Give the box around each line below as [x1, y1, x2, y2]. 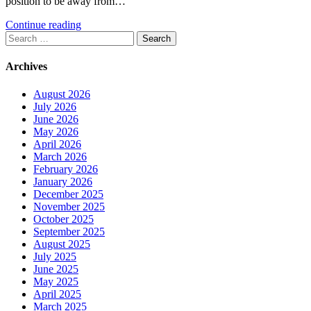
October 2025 [33, 212, 94, 225]
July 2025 [33, 250, 76, 262]
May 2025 [33, 275, 78, 287]
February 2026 [33, 162, 98, 175]
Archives [6, 60, 47, 73]
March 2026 [33, 150, 87, 162]
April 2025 [33, 287, 81, 300]
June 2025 [33, 262, 78, 275]
